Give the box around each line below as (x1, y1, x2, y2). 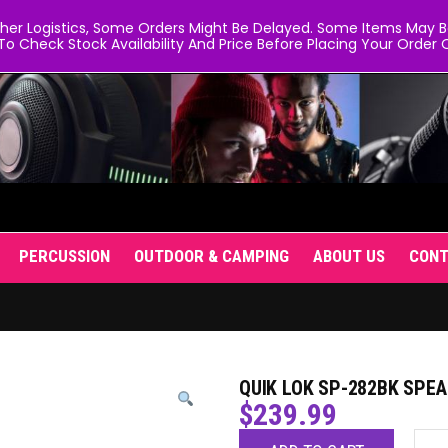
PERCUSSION (19, 246, 110, 266)
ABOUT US (313, 246, 385, 266)
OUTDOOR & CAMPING (134, 246, 289, 266)
